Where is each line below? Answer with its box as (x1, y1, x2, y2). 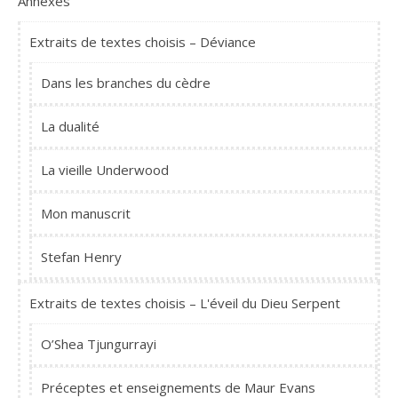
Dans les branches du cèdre (41, 74, 211, 92)
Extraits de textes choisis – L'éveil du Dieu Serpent (29, 294, 340, 313)
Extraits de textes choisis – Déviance (29, 33, 256, 52)
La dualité (41, 117, 99, 136)
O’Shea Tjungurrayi (41, 335, 156, 354)
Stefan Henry (41, 248, 122, 267)
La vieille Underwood (41, 161, 169, 179)
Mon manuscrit (41, 204, 131, 223)
